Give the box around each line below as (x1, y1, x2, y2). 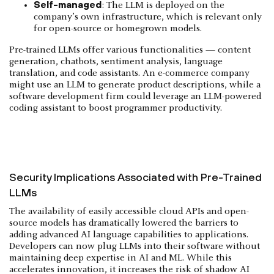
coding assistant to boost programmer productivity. (9, 103, 222, 114)
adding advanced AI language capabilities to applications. (9, 230, 248, 240)
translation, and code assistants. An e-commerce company (9, 68, 250, 79)
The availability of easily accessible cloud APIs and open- (9, 207, 249, 217)
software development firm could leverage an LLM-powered (9, 92, 261, 102)
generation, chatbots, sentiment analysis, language (9, 57, 223, 67)
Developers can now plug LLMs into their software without (9, 242, 260, 252)
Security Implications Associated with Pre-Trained (9, 171, 262, 184)
